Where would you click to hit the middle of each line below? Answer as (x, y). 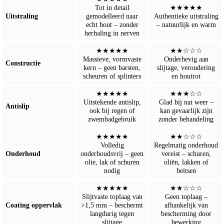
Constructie (23, 63)
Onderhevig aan (186, 59)
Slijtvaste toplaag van (112, 196)
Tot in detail (112, 7)
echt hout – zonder (112, 24)
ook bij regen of (112, 110)
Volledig (112, 145)
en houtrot (186, 76)
